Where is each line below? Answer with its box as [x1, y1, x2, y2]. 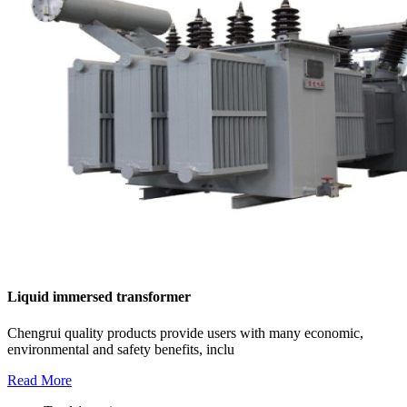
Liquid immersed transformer [7, 289, 191, 305]
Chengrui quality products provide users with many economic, [7, 324, 363, 341]
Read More [7, 372, 72, 388]
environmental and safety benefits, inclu [7, 341, 234, 357]
